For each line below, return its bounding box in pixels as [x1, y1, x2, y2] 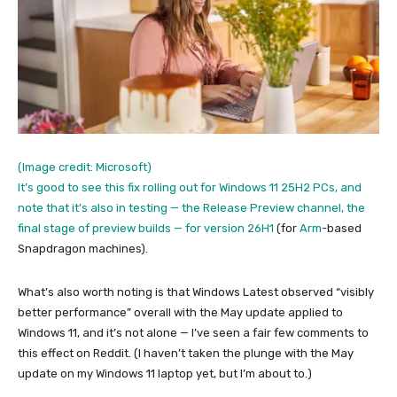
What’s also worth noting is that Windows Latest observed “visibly [18, 284, 374, 299]
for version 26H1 [185, 221, 274, 235]
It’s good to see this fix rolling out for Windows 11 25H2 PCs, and [18, 180, 362, 194]
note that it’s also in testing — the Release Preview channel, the [18, 200, 365, 214]
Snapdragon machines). [18, 241, 148, 255]
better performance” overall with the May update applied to [18, 305, 343, 319]
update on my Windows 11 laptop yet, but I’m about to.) [18, 366, 312, 380]
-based [322, 221, 362, 235]
